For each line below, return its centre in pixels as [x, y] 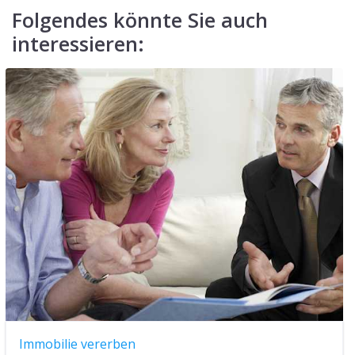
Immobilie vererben [77, 344]
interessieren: [78, 43]
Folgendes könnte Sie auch [140, 19]
